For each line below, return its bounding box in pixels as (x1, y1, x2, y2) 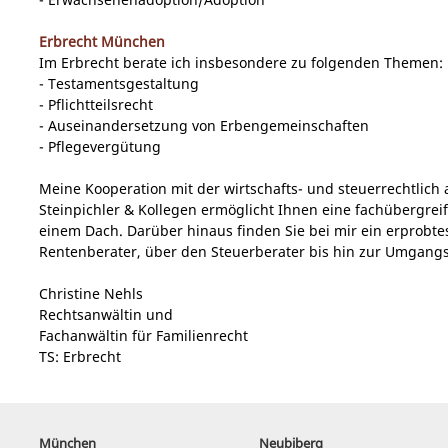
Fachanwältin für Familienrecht (39, 326, 248, 346)
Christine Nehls (39, 284, 143, 304)
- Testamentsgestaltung (39, 74, 199, 94)
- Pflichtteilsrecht (39, 95, 153, 115)
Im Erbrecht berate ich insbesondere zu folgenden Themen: (39, 53, 443, 73)
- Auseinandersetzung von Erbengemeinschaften (39, 116, 369, 136)
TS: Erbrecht (39, 347, 121, 367)
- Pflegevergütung (39, 137, 161, 157)
